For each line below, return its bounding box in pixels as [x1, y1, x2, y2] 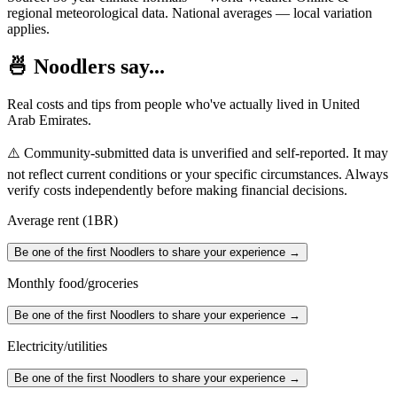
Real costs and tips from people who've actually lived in [7, 96, 322, 112]
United [322, 96, 360, 112]
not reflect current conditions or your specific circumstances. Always [7, 166, 388, 182]
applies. [7, 21, 50, 37]
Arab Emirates [7, 112, 88, 128]
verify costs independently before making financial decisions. [7, 182, 347, 198]
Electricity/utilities [7, 338, 107, 354]
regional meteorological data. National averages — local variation [7, 5, 372, 21]
